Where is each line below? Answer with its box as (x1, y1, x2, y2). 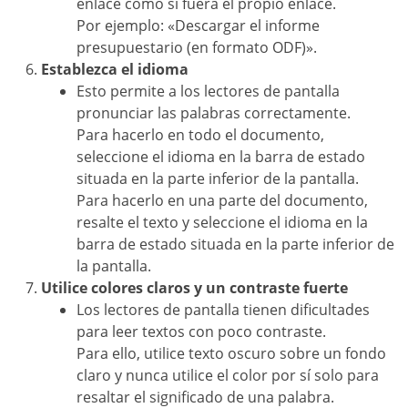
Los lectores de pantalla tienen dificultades (76, 300, 370, 321)
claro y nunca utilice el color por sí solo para (76, 365, 379, 386)
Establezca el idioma (41, 59, 189, 80)
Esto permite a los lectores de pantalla (76, 81, 340, 102)
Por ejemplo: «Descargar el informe (76, 15, 320, 36)
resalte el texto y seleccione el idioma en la (76, 212, 368, 233)
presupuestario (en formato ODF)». (76, 37, 317, 58)
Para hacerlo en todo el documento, (76, 125, 324, 146)
